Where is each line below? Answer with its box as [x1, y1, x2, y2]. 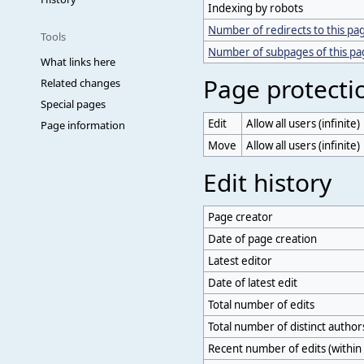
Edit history [203, 165, 331, 199]
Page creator [208, 209, 274, 224]
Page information [41, 118, 125, 132]
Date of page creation [208, 231, 318, 246]
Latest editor [208, 253, 273, 268]
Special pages [41, 97, 106, 111]
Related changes [41, 76, 120, 90]
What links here [41, 54, 115, 69]
